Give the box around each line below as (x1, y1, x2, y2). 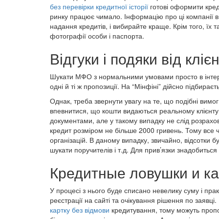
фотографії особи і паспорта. (50, 31, 144, 41)
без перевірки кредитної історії (50, 1, 148, 12)
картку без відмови (50, 205, 109, 215)
